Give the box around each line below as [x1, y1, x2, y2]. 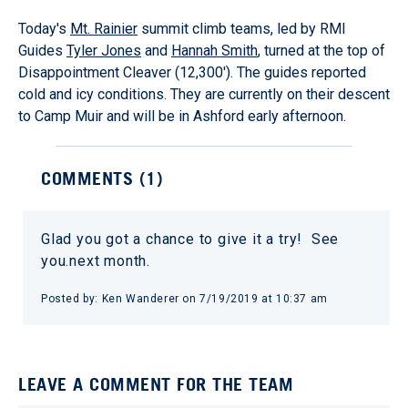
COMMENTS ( [41, 167, 146, 189]
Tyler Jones [66, 41, 141, 59]
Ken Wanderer [101, 291, 179, 305]
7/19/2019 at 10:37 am [199, 291, 328, 305]
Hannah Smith [171, 41, 258, 59]
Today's [18, 19, 70, 37]
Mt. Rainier [70, 19, 138, 37]
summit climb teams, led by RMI [138, 19, 346, 37]
